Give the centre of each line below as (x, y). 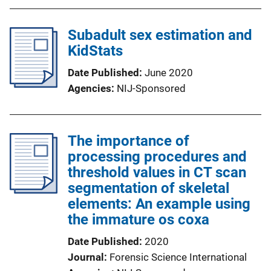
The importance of (129, 141)
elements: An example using (159, 204)
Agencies (90, 88)
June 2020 (169, 73)
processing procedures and (157, 157)
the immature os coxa (139, 220)
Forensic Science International (178, 257)
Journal (86, 257)
